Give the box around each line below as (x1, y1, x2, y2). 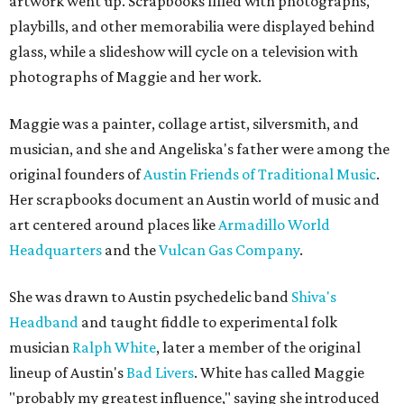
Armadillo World (218, 216, 330, 234)
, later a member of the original (156, 338, 361, 356)
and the (102, 241, 159, 259)
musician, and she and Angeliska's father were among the (9, 140, 390, 158)
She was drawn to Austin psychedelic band (9, 288, 291, 306)
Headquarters (9, 241, 102, 259)
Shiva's (291, 288, 336, 306)
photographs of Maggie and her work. (9, 68, 262, 86)
